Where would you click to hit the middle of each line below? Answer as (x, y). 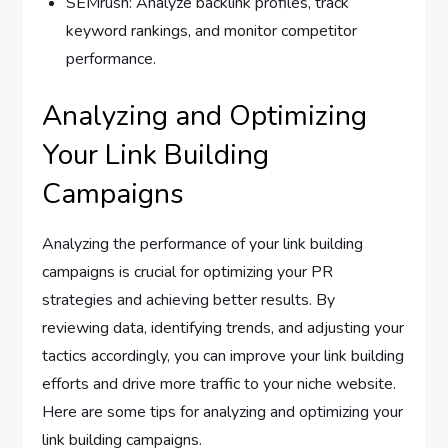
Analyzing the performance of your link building (203, 243)
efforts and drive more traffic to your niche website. (219, 383)
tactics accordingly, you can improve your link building (223, 355)
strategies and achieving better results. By (189, 299)
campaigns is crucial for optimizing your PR (188, 271)
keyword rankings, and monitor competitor (212, 30)
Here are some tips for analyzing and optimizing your (223, 411)
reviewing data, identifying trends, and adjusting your (223, 327)
